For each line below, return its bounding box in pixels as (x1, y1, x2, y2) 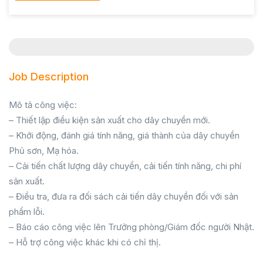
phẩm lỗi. (9, 206, 45, 217)
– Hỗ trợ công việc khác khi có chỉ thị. (9, 237, 161, 248)
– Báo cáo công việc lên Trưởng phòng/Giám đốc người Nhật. (9, 221, 254, 232)
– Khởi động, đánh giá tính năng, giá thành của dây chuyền (9, 130, 240, 141)
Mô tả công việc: (9, 99, 77, 110)
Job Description (9, 70, 89, 83)
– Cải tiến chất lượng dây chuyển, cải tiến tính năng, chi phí (9, 160, 241, 171)
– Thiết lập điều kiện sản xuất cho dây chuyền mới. (9, 114, 210, 126)
